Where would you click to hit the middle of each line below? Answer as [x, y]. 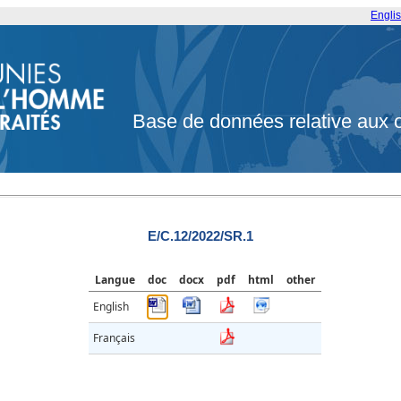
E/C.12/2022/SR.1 [200, 236]
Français [114, 338]
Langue [115, 280]
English [111, 307]
